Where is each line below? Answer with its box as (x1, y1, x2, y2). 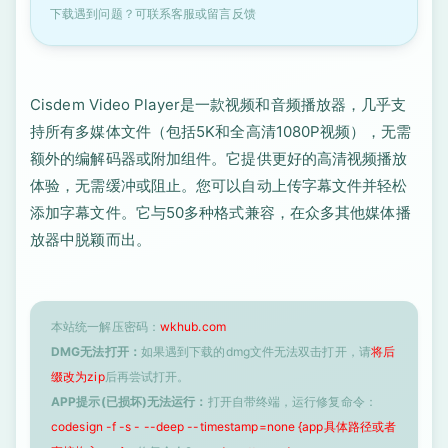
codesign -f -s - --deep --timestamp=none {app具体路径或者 (51, 419, 397, 434)
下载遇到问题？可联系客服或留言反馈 (50, 6, 256, 21)
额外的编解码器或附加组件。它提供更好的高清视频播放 (30, 149, 408, 168)
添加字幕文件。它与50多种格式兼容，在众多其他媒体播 (30, 203, 411, 222)
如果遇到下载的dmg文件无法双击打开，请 (140, 344, 371, 359)
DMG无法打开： (51, 344, 141, 359)
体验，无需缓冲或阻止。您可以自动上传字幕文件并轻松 (30, 176, 408, 195)
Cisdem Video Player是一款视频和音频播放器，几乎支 (30, 95, 407, 114)
